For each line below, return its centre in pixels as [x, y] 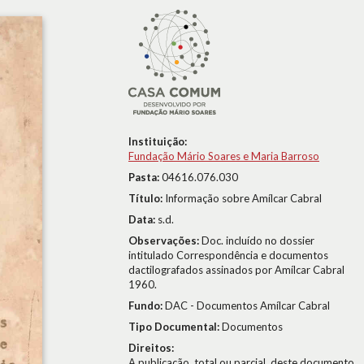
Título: [147, 198]
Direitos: [151, 348]
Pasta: [145, 177]
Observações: [165, 240]
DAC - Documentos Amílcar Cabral [247, 305]
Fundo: [147, 305]
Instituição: [158, 141]
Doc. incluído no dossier [258, 240]
